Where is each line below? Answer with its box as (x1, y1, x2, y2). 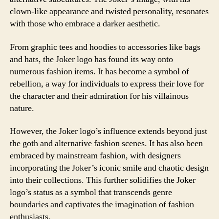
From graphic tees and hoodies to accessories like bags (10, 41, 200, 53)
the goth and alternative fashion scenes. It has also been (10, 138, 203, 149)
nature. (10, 102, 34, 114)
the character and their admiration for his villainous (10, 90, 189, 102)
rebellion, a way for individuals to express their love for (10, 78, 204, 89)
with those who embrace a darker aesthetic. (10, 18, 160, 29)
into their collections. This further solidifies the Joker (10, 175, 196, 186)
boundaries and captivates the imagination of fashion (10, 199, 194, 210)
